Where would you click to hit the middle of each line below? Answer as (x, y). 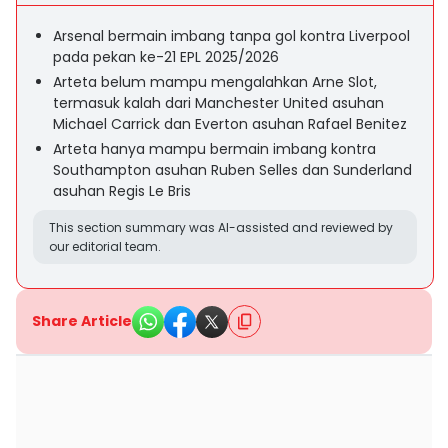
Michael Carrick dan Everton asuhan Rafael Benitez (230, 124)
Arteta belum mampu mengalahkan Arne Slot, (215, 82)
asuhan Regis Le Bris (122, 191)
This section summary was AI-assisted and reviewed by (221, 227)
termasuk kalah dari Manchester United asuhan (218, 103)
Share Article (82, 321)
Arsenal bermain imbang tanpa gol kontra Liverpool (231, 36)
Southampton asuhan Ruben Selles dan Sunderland (232, 170)
